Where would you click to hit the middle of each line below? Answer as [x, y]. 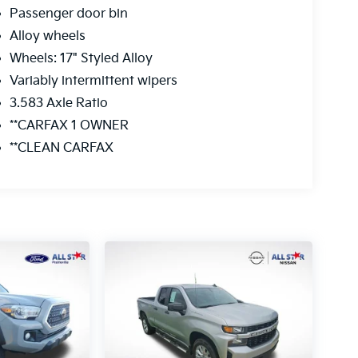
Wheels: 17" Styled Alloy [81, 59]
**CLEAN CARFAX [61, 149]
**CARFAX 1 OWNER [69, 126]
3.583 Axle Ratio [58, 104]
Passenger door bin [68, 14]
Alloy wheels [47, 37]
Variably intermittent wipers [93, 82]
